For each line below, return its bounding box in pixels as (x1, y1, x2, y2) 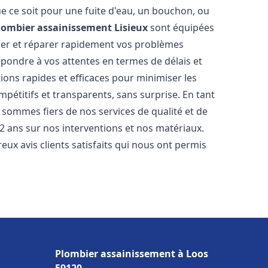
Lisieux (114, 21, 148, 34)
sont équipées (148, 21, 215, 34)
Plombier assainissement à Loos (55, 247, 208, 260)
